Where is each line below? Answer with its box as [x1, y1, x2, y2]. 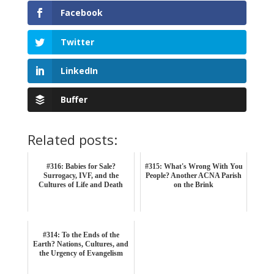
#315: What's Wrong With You [144, 161, 243, 171]
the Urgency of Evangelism [39, 248, 123, 257]
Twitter [60, 35, 94, 48]
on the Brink [174, 180, 214, 189]
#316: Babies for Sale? [46, 161, 116, 171]
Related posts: [27, 130, 117, 149]
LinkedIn [60, 64, 98, 76]
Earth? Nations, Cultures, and [33, 239, 129, 248]
